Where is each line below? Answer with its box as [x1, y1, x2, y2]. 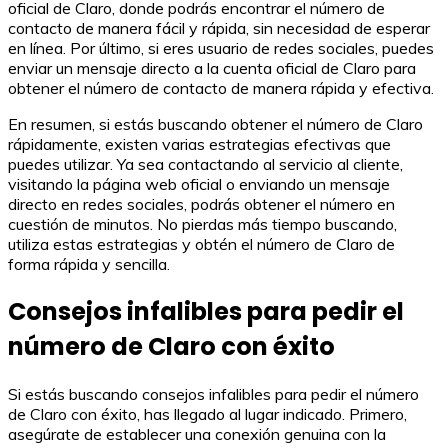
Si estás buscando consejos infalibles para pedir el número [8, 384, 419, 405]
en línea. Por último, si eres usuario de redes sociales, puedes [8, 38, 434, 59]
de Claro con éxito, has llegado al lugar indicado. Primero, [8, 404, 407, 425]
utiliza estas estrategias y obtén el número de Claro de [8, 234, 395, 255]
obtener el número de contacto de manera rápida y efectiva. [8, 78, 434, 99]
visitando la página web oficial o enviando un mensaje [8, 174, 390, 195]
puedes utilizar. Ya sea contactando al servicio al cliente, [8, 154, 403, 175]
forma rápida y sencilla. [8, 254, 170, 275]
